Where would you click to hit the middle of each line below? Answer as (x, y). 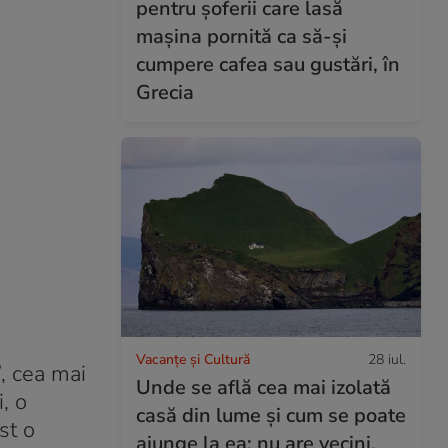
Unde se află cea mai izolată (263, 387)
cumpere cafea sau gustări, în (268, 64)
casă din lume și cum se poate (271, 415)
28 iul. (387, 359)
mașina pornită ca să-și (241, 36)
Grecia (165, 92)
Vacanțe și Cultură (193, 359)
